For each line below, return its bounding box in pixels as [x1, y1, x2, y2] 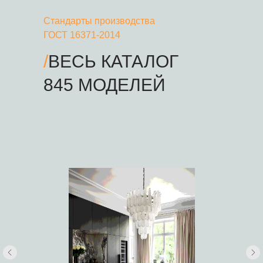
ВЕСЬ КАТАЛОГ [48, 52, 178, 72]
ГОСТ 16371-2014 [43, 30, 120, 41]
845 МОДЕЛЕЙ [43, 75, 166, 95]
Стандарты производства [43, 16, 155, 26]
